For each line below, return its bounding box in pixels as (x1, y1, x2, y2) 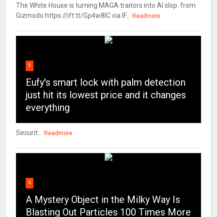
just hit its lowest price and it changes (26, 89, 186, 101)
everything (26, 102, 70, 114)
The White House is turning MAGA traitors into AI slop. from (16, 1, 196, 10)
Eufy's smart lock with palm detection (26, 77, 186, 89)
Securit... (16, 129, 43, 137)
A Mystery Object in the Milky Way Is (26, 194, 181, 206)
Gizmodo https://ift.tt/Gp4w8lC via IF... (16, 12, 131, 20)
